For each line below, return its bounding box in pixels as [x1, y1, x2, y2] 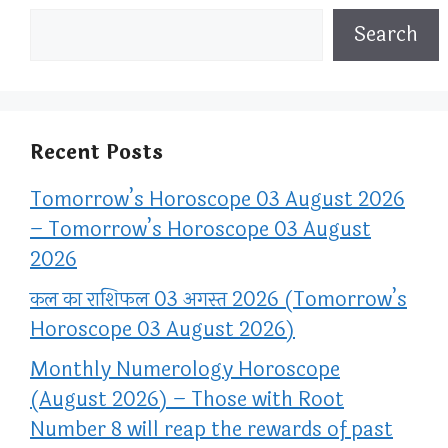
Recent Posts [30, 137, 163, 169]
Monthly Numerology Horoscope [30, 354, 340, 386]
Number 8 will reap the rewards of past [30, 414, 393, 446]
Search [354, 19, 418, 51]
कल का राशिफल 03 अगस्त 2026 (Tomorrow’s [30, 284, 407, 316]
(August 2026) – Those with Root [30, 384, 344, 416]
